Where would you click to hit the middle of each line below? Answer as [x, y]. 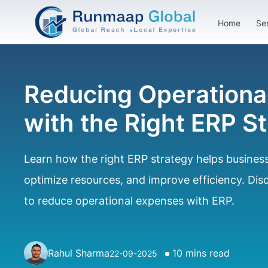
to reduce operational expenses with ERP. [129, 201]
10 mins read [201, 253]
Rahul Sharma [79, 253]
